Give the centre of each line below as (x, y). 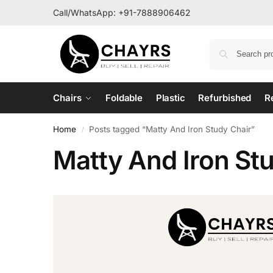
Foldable (124, 97)
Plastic (170, 97)
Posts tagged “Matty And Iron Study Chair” (172, 129)
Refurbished (225, 97)
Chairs (67, 97)
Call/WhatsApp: (86, 12)
